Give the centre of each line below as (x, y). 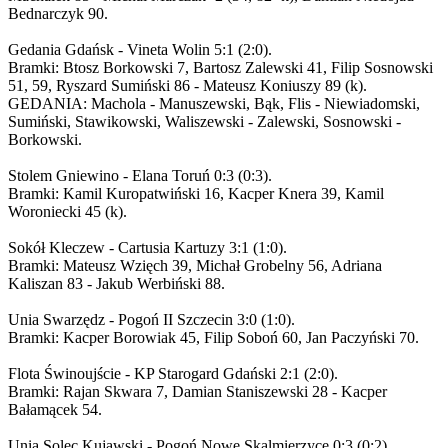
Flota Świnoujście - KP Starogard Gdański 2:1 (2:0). (173, 373)
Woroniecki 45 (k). (67, 211)
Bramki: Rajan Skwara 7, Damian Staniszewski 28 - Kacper (197, 391)
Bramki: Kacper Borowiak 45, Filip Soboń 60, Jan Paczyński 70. (213, 337)
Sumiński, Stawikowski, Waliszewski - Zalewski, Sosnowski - (204, 121)
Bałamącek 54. (55, 409)
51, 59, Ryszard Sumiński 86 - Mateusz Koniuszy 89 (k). (187, 85)
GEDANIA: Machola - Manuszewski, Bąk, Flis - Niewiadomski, (214, 103)
